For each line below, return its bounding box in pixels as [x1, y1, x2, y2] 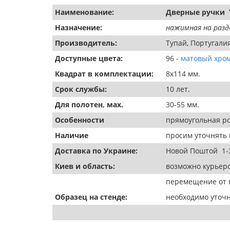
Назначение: [55, 23, 102, 32]
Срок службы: [55, 84, 107, 94]
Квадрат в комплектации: [55, 69, 154, 79]
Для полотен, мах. [55, 100, 123, 109]
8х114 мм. [166, 69, 200, 79]
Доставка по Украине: [55, 146, 138, 156]
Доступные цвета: [55, 53, 123, 63]
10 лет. [166, 84, 190, 94]
